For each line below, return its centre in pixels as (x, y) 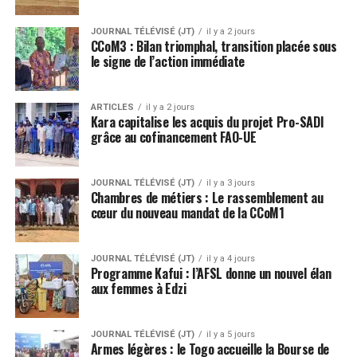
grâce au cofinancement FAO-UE (173, 137)
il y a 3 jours (230, 182)
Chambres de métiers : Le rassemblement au (207, 197)
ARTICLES (112, 107)
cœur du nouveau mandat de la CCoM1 (187, 212)
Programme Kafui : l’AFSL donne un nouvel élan (211, 273)
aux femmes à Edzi (138, 288)
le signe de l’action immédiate (168, 61)
